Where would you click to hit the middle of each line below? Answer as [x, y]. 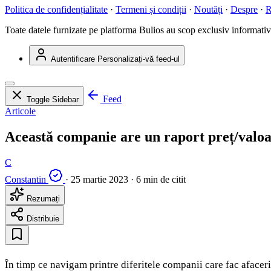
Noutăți [208, 10]
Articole [20, 111]
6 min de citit [161, 180]
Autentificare [73, 59]
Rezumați [42, 199]
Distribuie [42, 219]
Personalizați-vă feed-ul [139, 59]
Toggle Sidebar [53, 100]
